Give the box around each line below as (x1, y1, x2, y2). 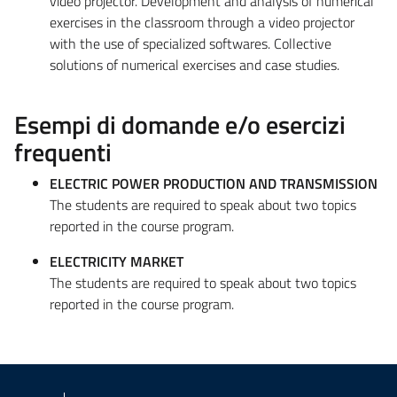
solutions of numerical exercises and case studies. (50, 53, 339, 75)
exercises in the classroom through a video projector (50, 11, 354, 33)
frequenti (14, 132, 112, 171)
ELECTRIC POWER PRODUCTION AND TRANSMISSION (50, 172, 378, 194)
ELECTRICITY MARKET (50, 250, 183, 272)
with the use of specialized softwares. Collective (50, 32, 331, 54)
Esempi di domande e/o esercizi (14, 105, 346, 144)
